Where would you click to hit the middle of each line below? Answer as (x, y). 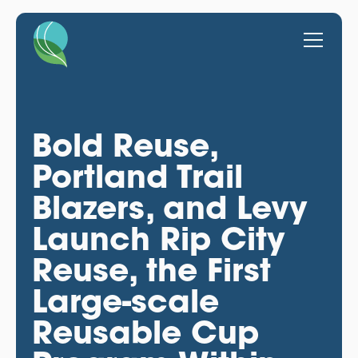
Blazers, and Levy (169, 207)
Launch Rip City (158, 238)
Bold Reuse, (124, 145)
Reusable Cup (145, 332)
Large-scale (125, 300)
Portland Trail (137, 176)
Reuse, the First (151, 269)
